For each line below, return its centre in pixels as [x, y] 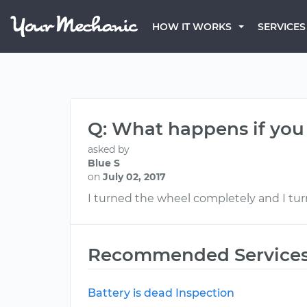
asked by [109, 149]
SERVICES [282, 27]
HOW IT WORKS [192, 27]
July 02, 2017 [134, 177]
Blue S [104, 163]
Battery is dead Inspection [161, 293]
